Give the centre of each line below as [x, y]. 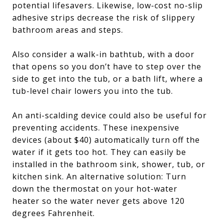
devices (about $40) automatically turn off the [106, 140]
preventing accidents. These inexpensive [96, 128]
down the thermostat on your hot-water [95, 189]
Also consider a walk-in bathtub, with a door [103, 54]
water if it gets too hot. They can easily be [99, 152]
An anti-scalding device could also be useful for [109, 115]
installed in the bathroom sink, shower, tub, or [109, 164]
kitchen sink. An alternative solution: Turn [99, 176]
